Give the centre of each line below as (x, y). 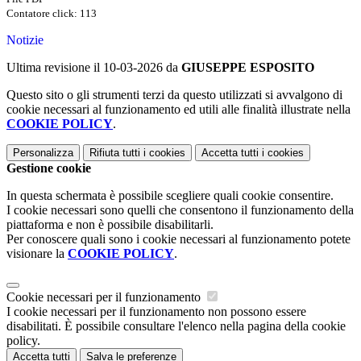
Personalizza (43, 153)
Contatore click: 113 (52, 14)
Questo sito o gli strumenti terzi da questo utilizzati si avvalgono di (174, 95)
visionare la (37, 254)
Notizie (25, 40)
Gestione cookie (49, 168)
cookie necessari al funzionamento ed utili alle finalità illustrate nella (178, 110)
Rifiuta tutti (115, 153)
